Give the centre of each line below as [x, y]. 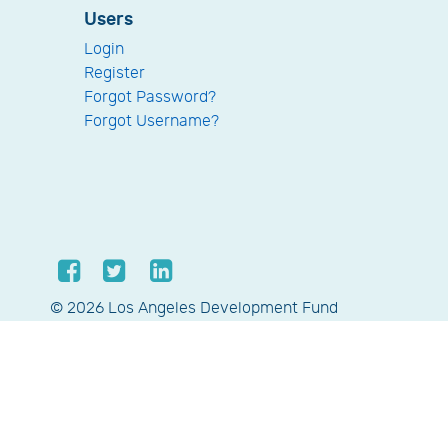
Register [114, 74]
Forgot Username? [151, 122]
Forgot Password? [150, 98]
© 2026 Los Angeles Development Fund [194, 309]
